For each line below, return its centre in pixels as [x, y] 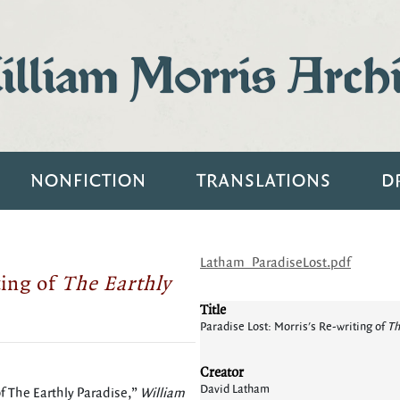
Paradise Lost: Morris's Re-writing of [294, 327]
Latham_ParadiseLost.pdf [275, 263]
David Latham [235, 389]
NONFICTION [88, 181]
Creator [222, 372]
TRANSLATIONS [263, 181]
